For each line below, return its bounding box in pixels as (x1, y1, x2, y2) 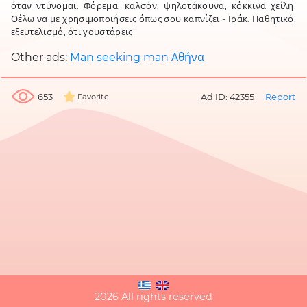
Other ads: (11, 51, 70, 64)
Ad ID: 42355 (201, 91, 254, 102)
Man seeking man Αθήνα (70, 51, 204, 64)
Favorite (77, 92, 109, 101)
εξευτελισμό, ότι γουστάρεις (11, 27, 133, 37)
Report (265, 91, 295, 102)
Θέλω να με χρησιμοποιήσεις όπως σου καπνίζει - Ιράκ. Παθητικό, (11, 14, 296, 24)
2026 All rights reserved (95, 291, 212, 303)
